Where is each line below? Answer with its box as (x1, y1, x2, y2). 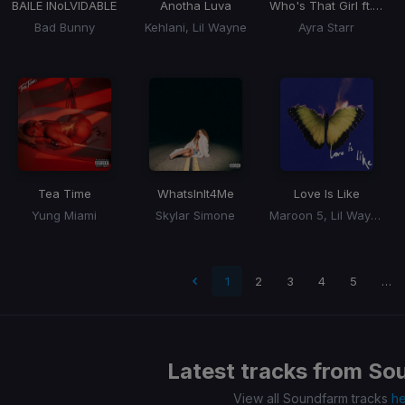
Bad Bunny (33, 20, 95, 35)
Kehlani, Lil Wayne (144, 20, 247, 35)
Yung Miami (32, 208, 97, 223)
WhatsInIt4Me (156, 186, 234, 202)
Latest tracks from (167, 358, 368, 385)
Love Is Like (293, 186, 360, 202)
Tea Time (37, 186, 91, 202)
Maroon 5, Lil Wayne (370, 208, 381, 223)
